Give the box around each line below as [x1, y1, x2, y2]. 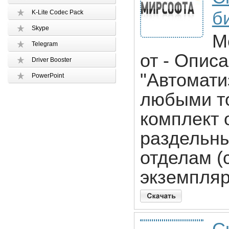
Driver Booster [31, 56, 72, 63]
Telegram [31, 40, 58, 48]
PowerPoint [31, 72, 64, 79]
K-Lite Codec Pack [31, 9, 83, 16]
